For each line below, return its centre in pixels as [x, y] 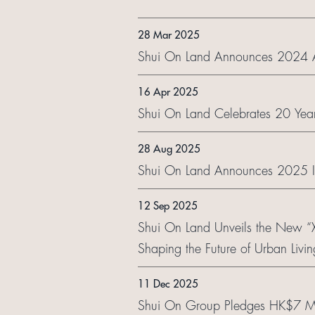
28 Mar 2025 [168, 35]
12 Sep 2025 [167, 206]
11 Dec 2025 [168, 284]
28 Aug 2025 [169, 149]
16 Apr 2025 [168, 92]
